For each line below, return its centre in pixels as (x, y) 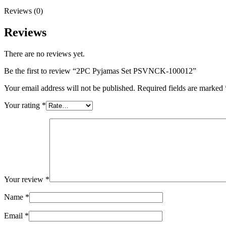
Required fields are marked (181, 88)
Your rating (23, 105)
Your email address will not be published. (70, 88)
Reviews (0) (23, 11)
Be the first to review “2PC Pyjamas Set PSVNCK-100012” (100, 71)
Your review (25, 179)
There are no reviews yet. (44, 53)
